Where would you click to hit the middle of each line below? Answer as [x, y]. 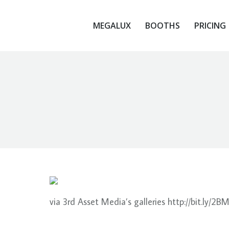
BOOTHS [162, 26]
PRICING [210, 26]
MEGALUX [112, 26]
